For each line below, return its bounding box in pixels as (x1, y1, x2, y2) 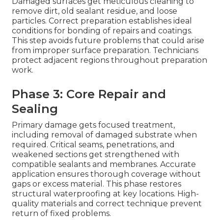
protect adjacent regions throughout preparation (12, 55, 207, 65)
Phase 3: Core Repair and (12, 87, 166, 102)
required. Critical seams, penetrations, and (12, 140, 175, 150)
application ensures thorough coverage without (12, 169, 201, 179)
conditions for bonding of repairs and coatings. (12, 26, 192, 36)
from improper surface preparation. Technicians (12, 46, 198, 55)
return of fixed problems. (12, 209, 111, 219)
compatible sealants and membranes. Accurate (12, 160, 196, 169)
